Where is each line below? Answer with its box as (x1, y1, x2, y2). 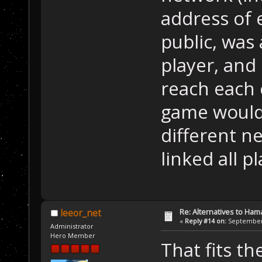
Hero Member (50, 231, 96, 240)
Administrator (50, 222, 94, 231)
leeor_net (60, 207, 101, 220)
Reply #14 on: (185, 216, 227, 226)
